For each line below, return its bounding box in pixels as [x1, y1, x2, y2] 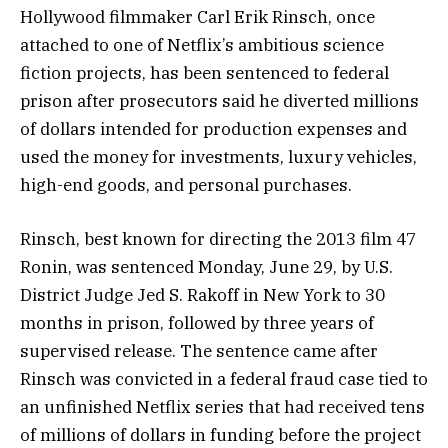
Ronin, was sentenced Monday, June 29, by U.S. [20, 256, 393, 279]
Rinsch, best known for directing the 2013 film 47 [20, 228, 416, 251]
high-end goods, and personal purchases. [20, 174, 352, 197]
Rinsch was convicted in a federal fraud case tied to [20, 368, 428, 391]
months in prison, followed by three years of [20, 312, 374, 335]
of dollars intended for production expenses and [20, 118, 407, 141]
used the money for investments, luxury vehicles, [20, 146, 417, 169]
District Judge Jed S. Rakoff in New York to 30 [20, 284, 385, 307]
